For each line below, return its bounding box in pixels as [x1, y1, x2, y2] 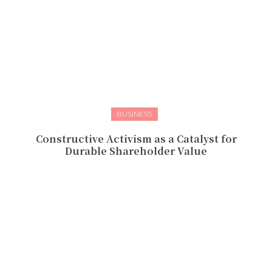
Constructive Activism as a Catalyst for [35, 131, 237, 146]
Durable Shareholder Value [65, 143, 207, 158]
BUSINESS [117, 109, 152, 118]
